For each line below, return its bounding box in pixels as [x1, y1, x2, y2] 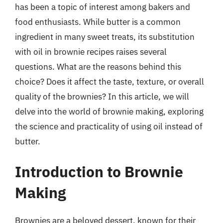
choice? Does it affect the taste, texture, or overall [15, 76, 204, 87]
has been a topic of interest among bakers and [15, 1, 190, 12]
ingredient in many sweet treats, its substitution [15, 31, 195, 42]
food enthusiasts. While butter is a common [15, 16, 181, 27]
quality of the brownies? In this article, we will [15, 91, 189, 102]
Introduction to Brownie [15, 162, 183, 181]
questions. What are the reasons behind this [15, 61, 181, 72]
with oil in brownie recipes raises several [15, 46, 167, 57]
